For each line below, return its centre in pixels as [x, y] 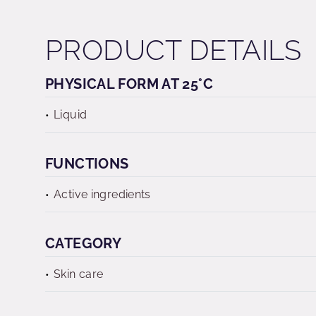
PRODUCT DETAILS [174, 50]
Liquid [71, 115]
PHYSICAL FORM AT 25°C [129, 84]
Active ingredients [102, 194]
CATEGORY [84, 243]
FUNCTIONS [87, 164]
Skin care [79, 274]
